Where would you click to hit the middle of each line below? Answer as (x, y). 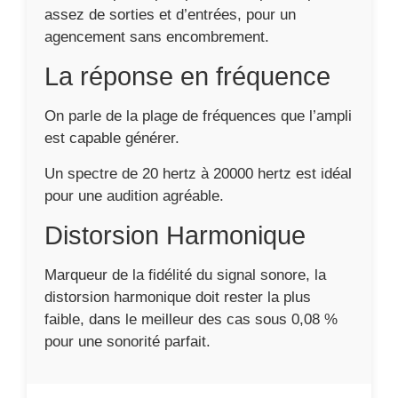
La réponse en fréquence (187, 76)
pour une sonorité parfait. (127, 342)
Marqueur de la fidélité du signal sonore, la (185, 275)
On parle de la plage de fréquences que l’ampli (198, 116)
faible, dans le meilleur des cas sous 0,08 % (191, 319)
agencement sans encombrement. (157, 37)
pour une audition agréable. (134, 196)
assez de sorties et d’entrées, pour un (170, 15)
